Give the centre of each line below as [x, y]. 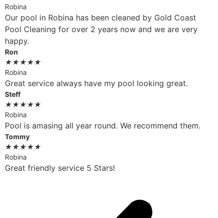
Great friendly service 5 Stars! [60, 168]
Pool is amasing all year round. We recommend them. [103, 126]
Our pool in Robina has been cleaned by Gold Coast [100, 18]
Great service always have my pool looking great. [96, 83]
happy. [17, 41]
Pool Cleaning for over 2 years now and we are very [101, 29]
